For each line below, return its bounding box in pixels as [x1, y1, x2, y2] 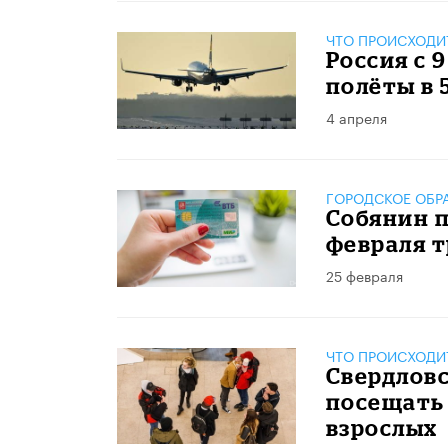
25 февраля [325, 264, 403, 286]
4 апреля [325, 106, 387, 129]
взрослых [325, 414, 438, 440]
